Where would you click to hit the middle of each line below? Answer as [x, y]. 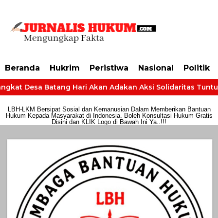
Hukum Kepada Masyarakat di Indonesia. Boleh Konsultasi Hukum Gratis [109, 116]
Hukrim [65, 68]
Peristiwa [109, 68]
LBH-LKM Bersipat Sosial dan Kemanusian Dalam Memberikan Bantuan [109, 109]
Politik [197, 68]
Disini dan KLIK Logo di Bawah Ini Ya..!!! [109, 122]
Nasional [156, 68]
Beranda [22, 68]
